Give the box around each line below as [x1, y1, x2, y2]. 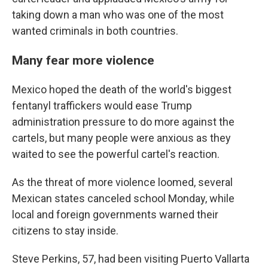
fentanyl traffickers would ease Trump [12, 99, 192, 112]
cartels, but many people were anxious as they [12, 132, 231, 144]
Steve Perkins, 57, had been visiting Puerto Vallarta [12, 252, 249, 265]
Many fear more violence [12, 53, 154, 68]
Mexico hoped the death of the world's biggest [12, 83, 232, 96]
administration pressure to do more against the [12, 115, 234, 128]
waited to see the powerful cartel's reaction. [12, 148, 220, 160]
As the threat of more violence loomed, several [12, 176, 233, 188]
